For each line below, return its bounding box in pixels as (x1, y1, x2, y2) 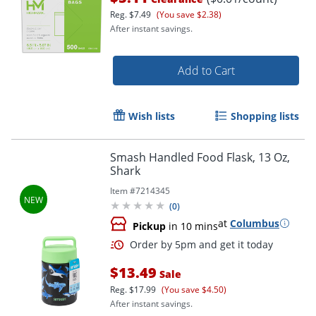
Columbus (230, 216, 279, 230)
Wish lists (128, 109, 175, 123)
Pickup (133, 219, 166, 233)
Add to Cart (177, 62, 235, 78)
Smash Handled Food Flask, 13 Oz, (110, 149, 290, 165)
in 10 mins (166, 219, 218, 233)
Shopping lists (231, 109, 299, 123)
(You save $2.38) (157, 8, 221, 20)
